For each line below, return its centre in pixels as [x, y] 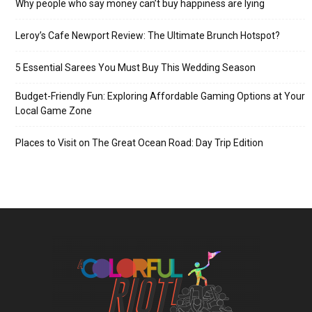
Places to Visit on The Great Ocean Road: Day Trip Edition [139, 143]
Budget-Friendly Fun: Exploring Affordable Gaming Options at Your [160, 96]
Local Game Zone [54, 111]
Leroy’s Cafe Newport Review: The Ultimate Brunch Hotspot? [148, 36]
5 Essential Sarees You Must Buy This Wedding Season [135, 68]
